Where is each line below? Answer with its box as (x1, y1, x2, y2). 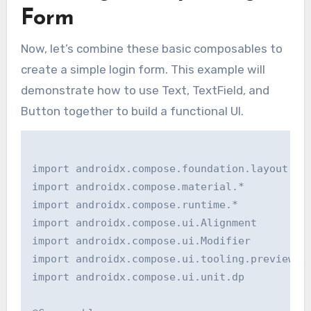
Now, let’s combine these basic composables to (20, 41, 283, 56)
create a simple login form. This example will (20, 62, 265, 76)
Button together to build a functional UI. (20, 103, 244, 118)
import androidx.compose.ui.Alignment (31, 216, 257, 229)
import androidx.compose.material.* (31, 180, 244, 193)
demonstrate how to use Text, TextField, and (20, 83, 269, 97)
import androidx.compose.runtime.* (31, 198, 238, 211)
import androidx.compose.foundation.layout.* (31, 162, 301, 175)
